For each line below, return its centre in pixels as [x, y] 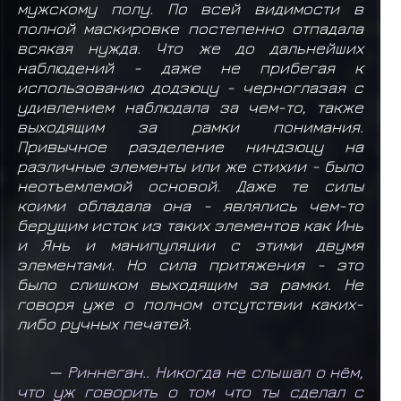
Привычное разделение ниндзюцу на [190, 146]
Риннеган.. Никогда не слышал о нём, [216, 372]
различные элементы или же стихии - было [190, 166]
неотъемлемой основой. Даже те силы [190, 186]
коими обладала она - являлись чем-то [190, 205]
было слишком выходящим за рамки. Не [190, 284]
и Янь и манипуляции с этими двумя [190, 245]
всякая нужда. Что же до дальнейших [190, 48]
